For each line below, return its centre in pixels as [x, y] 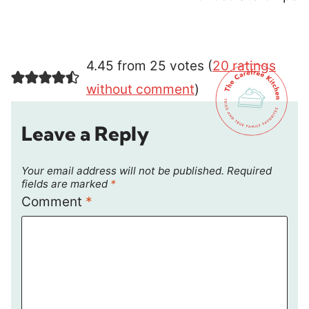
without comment [140, 90]
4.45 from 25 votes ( [149, 66]
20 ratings [244, 66]
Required [249, 171]
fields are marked [66, 184]
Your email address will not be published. [123, 171]
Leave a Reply [85, 134]
